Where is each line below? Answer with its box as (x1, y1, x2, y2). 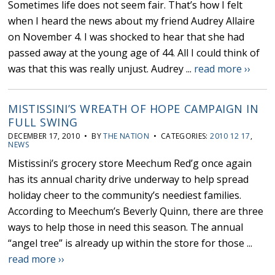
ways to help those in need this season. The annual (8, 220, 244, 234)
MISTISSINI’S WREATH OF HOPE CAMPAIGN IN (8, 101, 259, 117)
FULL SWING (8, 115, 78, 130)
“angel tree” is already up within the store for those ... (8, 236, 253, 250)
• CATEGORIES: (149, 131, 211, 142)
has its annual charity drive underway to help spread (8, 172, 249, 187)
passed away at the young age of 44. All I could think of (8, 46, 260, 60)
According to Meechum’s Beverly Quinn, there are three (8, 204, 264, 219)
